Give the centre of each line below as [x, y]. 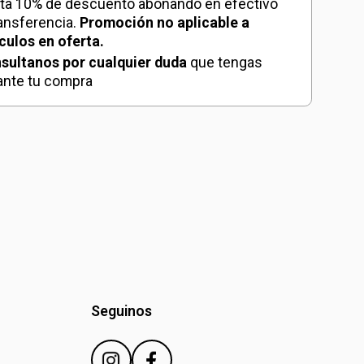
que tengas [225, 63]
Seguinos [121, 311]
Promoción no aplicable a [165, 23]
